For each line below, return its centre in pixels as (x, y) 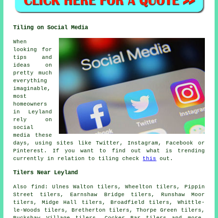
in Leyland (33, 112)
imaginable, (32, 88)
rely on (33, 119)
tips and (33, 57)
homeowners (30, 104)
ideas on (33, 65)
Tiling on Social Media (51, 27)
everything (30, 81)
